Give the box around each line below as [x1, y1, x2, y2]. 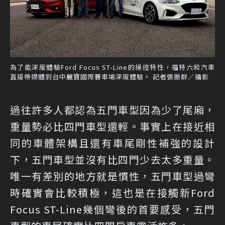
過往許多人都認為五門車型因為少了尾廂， [10, 102, 215, 117]
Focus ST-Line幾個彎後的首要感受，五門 [10, 201, 215, 216]
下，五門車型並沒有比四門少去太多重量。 [10, 152, 215, 167]
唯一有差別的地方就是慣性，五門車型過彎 [10, 168, 215, 183]
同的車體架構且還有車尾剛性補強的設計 [10, 135, 215, 150]
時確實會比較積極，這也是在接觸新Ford [10, 185, 215, 200]
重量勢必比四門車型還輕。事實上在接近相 [10, 119, 215, 134]
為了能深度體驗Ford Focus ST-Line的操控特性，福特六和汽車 [10, 62, 215, 72]
